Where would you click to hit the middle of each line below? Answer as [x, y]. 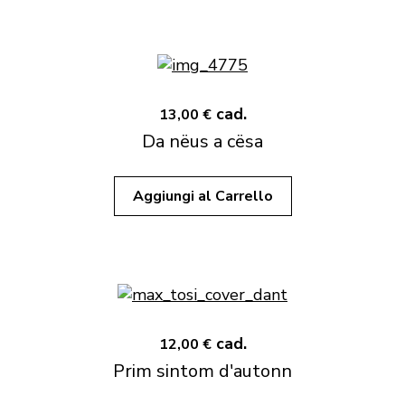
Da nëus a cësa [202, 141]
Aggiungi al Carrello [202, 196]
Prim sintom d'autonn [202, 371]
